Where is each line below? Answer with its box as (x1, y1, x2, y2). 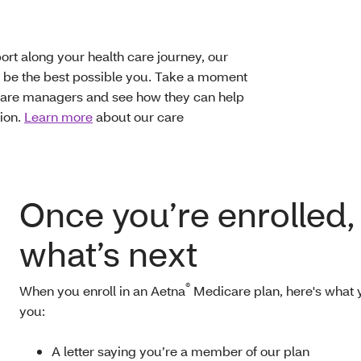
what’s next (19, 232, 197, 276)
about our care (93, 108, 184, 126)
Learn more (24, 108, 93, 126)
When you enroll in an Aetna (19, 282, 185, 300)
